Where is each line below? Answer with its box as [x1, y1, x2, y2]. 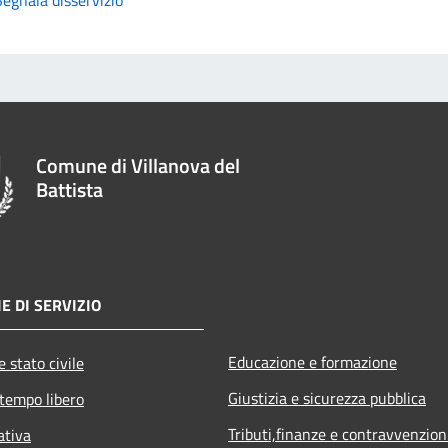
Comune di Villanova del [35, 150, 240, 182]
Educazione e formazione [228, 350, 397, 375]
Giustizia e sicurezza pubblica [228, 386, 426, 411]
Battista [35, 174, 103, 206]
